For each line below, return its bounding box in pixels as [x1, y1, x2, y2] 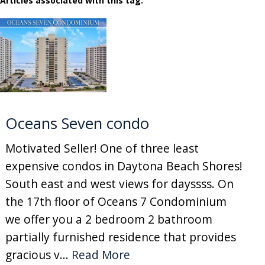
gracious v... [5, 246, 72, 263]
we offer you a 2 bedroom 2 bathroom [5, 211, 212, 227]
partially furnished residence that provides [5, 228, 236, 245]
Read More [71, 246, 130, 263]
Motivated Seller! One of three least [5, 140, 199, 156]
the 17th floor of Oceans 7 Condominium [5, 193, 227, 209]
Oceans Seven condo [5, 112, 149, 134]
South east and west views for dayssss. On [5, 175, 234, 192]
